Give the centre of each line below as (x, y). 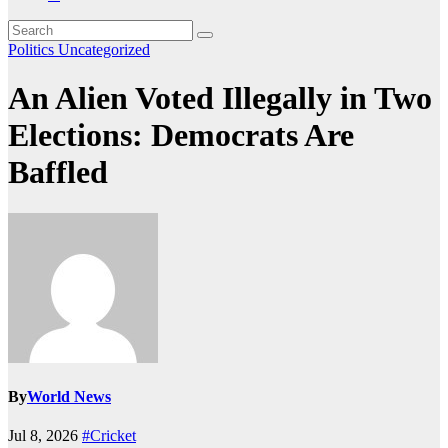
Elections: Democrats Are (181, 135)
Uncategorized (104, 49)
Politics (33, 49)
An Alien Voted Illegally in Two (220, 98)
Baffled (58, 172)
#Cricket (109, 436)
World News (69, 397)
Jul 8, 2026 (45, 436)
